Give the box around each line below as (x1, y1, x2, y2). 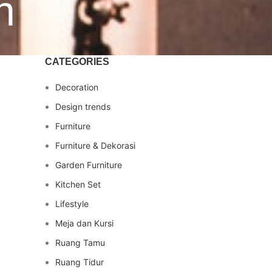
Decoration (55, 82, 98, 92)
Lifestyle (55, 199, 89, 209)
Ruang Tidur (55, 257, 104, 267)
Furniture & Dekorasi (55, 140, 135, 151)
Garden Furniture (55, 160, 122, 170)
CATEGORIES (45, 56, 109, 67)
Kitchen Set (55, 179, 101, 189)
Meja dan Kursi (55, 218, 114, 228)
